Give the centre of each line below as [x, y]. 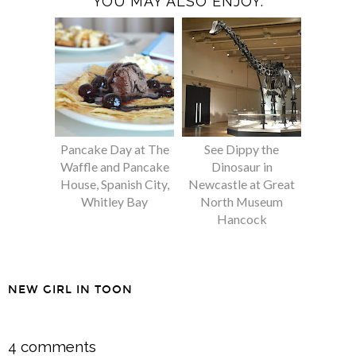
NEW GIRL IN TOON [70, 289]
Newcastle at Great [242, 184]
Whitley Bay [114, 202]
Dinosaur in [242, 167]
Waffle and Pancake [114, 167]
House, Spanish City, [114, 184]
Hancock [242, 219]
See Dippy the [242, 149]
